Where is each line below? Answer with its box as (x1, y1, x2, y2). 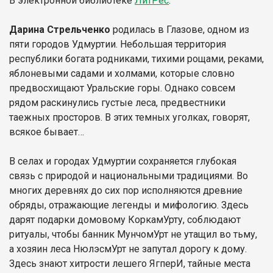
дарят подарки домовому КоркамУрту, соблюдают (9, 213, 241, 225)
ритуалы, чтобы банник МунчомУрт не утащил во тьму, (9, 228, 257, 240)
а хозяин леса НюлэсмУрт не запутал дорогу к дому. (9, 243, 247, 255)
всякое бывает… (9, 126, 84, 138)
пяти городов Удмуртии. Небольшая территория (9, 38, 226, 50)
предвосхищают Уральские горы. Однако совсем (9, 82, 235, 94)
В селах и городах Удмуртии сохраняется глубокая (9, 155, 236, 167)
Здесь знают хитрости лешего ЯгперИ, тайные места (9, 257, 250, 269)
